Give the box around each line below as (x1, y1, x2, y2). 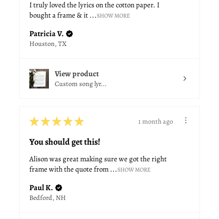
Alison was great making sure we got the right (29, 154, 167, 164)
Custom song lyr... (55, 79, 107, 89)
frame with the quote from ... (29, 164, 117, 175)
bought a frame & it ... (29, 10, 97, 21)
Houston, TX (29, 39, 66, 49)
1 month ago (138, 116, 173, 126)
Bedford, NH (29, 193, 66, 203)
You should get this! (29, 136, 100, 148)
